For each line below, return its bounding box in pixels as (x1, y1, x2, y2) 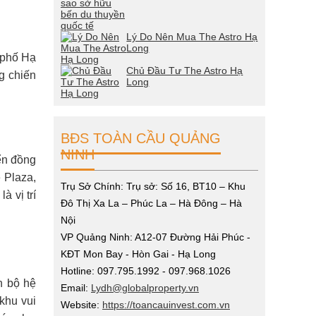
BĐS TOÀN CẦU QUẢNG (61, 130, 221, 146)
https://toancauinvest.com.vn (102, 299, 230, 310)
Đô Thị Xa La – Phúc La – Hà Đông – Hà (61, 197, 242, 209)
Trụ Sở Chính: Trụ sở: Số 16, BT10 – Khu (61, 181, 245, 192)
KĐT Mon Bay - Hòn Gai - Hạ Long (61, 248, 216, 260)
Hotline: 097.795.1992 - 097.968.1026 (61, 265, 231, 276)
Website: (61, 299, 102, 310)
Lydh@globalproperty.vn (91, 282, 199, 293)
